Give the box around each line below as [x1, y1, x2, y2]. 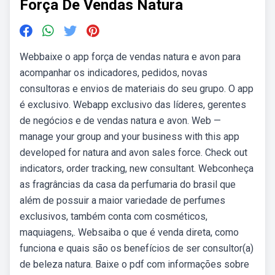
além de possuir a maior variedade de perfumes [20, 195, 225, 206]
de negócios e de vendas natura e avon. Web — [20, 115, 221, 126]
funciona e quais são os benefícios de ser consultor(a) [20, 242, 254, 254]
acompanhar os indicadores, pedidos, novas [20, 67, 207, 79]
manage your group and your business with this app [20, 131, 239, 142]
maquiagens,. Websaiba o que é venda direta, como [20, 227, 239, 238]
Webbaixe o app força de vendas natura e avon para [20, 51, 241, 63]
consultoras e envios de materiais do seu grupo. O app [20, 83, 254, 95]
